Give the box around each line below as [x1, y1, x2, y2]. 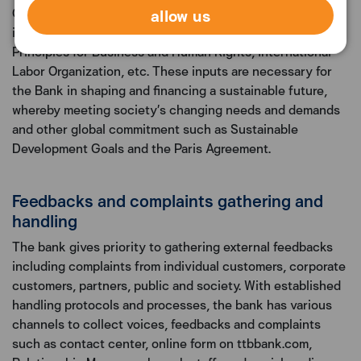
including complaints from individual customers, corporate [12, 256, 346, 276]
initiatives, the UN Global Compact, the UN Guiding [12, 23, 304, 42]
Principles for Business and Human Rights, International [12, 42, 331, 61]
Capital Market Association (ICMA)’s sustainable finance [12, 3, 333, 23]
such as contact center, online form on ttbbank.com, [12, 334, 312, 353]
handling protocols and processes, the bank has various [12, 295, 332, 314]
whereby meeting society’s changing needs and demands [12, 100, 340, 119]
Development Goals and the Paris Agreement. [12, 139, 271, 158]
